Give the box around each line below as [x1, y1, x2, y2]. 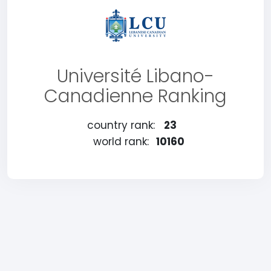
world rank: [93, 134, 149, 149]
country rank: [87, 118, 155, 132]
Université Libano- [57, 64, 214, 89]
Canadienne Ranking [44, 83, 227, 109]
